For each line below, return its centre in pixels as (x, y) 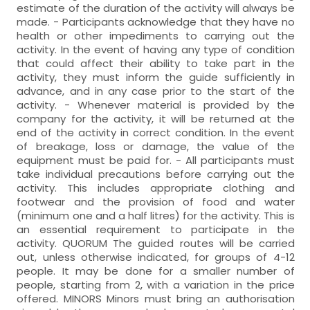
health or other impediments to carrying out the (156, 35)
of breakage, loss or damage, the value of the (156, 146)
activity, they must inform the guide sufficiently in (156, 77)
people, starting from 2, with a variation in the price (156, 284)
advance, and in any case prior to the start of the (156, 91)
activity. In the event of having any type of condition (156, 49)
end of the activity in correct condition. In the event (156, 132)
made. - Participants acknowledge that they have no (156, 21)
